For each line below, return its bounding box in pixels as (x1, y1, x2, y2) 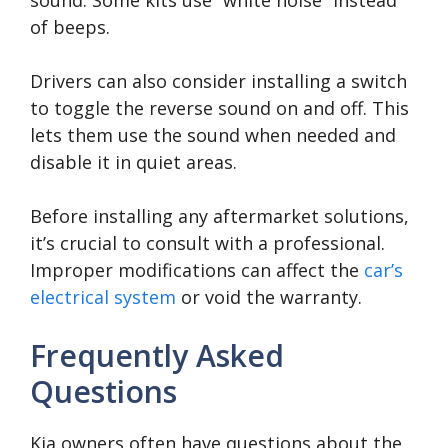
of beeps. (30, 14, 110, 39)
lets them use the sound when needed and (30, 122, 396, 147)
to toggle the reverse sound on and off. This (30, 95, 409, 120)
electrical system (30, 284, 176, 309)
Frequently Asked (30, 334, 284, 376)
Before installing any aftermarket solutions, (30, 203, 409, 228)
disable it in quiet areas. (30, 149, 237, 174)
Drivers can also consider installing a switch (30, 68, 407, 93)
